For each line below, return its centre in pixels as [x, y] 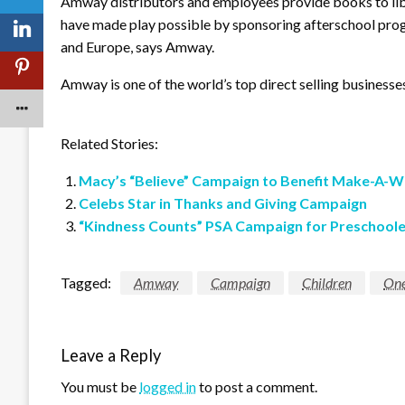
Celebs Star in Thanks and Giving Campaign [223, 202]
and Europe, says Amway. [137, 46]
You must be [100, 387]
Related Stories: [109, 143]
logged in [168, 387]
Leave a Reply [111, 356]
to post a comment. [257, 387]
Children [327, 282]
